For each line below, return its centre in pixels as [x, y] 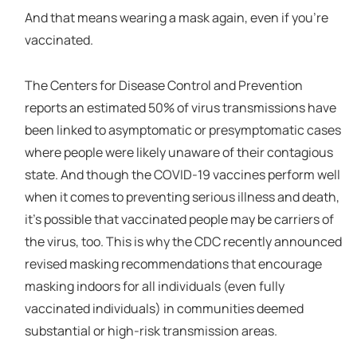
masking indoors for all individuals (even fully [154, 286]
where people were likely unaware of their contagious [178, 153]
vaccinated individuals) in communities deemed [164, 309]
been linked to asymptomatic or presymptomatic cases [182, 130]
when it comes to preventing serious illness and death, [182, 197]
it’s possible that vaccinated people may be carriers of [179, 220]
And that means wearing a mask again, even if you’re [176, 17]
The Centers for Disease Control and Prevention [163, 86]
